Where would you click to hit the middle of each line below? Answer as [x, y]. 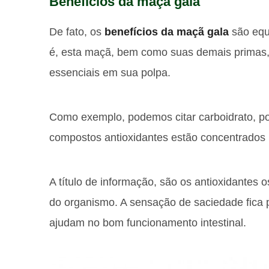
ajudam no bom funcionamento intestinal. [148, 222]
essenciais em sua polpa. [110, 72]
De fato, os [77, 32]
